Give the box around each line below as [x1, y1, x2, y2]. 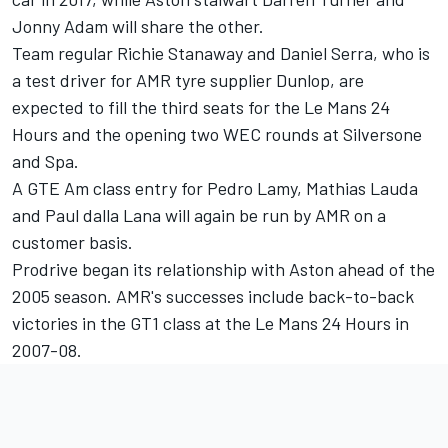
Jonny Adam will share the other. [12, 15, 264, 38]
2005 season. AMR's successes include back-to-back [12, 285, 414, 308]
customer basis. [12, 231, 133, 254]
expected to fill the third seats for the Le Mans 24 [12, 96, 390, 119]
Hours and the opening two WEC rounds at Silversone [12, 123, 422, 146]
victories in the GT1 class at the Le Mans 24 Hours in [12, 312, 409, 335]
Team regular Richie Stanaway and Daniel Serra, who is [12, 42, 430, 65]
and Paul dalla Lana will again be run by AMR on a [12, 204, 386, 227]
